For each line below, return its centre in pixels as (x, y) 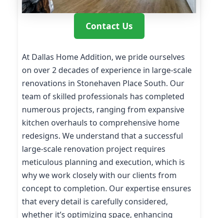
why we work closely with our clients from (99, 175)
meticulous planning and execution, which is (103, 162)
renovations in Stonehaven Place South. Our (103, 83)
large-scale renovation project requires (94, 149)
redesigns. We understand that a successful (102, 136)
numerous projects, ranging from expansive (103, 109)
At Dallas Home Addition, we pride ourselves (103, 57)
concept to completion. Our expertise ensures (107, 188)
